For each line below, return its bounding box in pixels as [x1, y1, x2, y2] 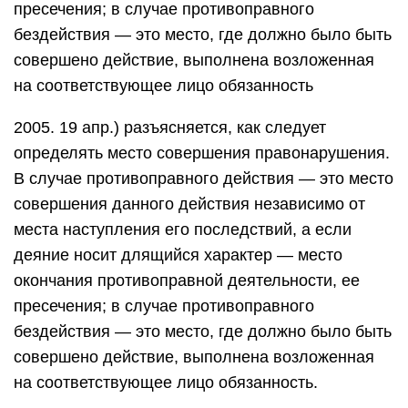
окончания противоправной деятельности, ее [14, 271, 360, 290]
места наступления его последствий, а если [14, 220, 352, 239]
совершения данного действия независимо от [14, 195, 365, 213]
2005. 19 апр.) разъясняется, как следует [14, 118, 326, 137]
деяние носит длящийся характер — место [14, 246, 342, 264]
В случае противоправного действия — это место [14, 169, 393, 188]
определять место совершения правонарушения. [14, 144, 390, 162]
